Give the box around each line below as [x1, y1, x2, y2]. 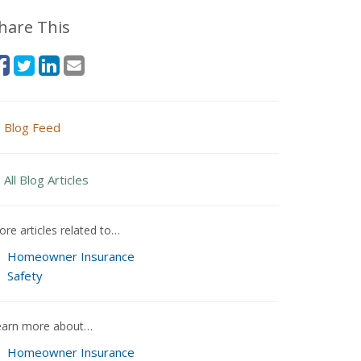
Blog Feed [4, 119, 60, 135]
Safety [6, 268, 43, 284]
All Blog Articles [4, 172, 89, 188]
